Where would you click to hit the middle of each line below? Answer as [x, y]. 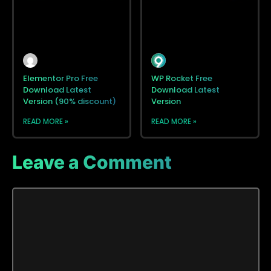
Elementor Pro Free [60, 79]
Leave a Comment [92, 162]
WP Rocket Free [182, 79]
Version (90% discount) [70, 102]
